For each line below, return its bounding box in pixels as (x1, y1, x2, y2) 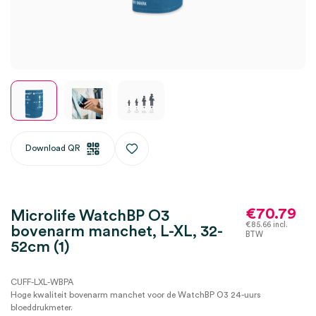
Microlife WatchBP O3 (11, 208, 169, 224)
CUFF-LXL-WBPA (11, 278, 73, 286)
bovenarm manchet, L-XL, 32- (11, 224, 223, 239)
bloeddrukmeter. (11, 303, 73, 312)
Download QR (25, 143, 80, 152)
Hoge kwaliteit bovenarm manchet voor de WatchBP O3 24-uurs (11, 291, 261, 299)
